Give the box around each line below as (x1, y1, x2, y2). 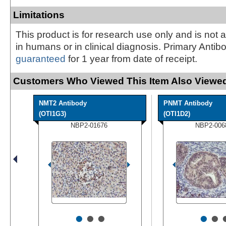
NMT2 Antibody (39, 99, 87, 107)
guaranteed (16, 53, 66, 64)
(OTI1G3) (39, 109, 66, 118)
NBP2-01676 (71, 121, 107, 129)
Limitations (13, 9, 65, 20)
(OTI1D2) (163, 109, 190, 118)
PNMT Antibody (163, 99, 212, 107)
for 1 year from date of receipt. (66, 53, 197, 64)
